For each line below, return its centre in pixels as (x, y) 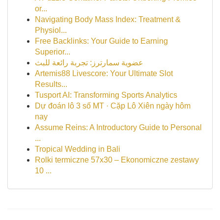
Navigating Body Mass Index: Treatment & (108, 19)
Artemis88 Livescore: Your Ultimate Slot (104, 73)
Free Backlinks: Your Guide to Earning (101, 41)
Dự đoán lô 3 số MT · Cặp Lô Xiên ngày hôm (113, 106)
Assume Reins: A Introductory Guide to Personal (118, 127)
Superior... (53, 52)
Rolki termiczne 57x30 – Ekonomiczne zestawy (117, 160)
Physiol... (51, 30)
